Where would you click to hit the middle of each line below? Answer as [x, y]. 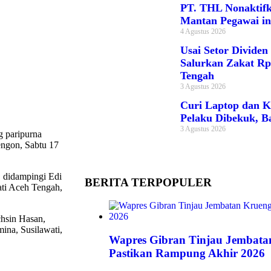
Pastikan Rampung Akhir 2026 [187, 253]
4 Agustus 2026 [203, 31]
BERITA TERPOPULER [148, 182]
